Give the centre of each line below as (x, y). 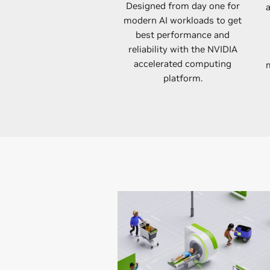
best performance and (183, 35)
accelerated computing (183, 64)
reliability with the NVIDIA (183, 49)
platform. (183, 78)
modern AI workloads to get (183, 20)
